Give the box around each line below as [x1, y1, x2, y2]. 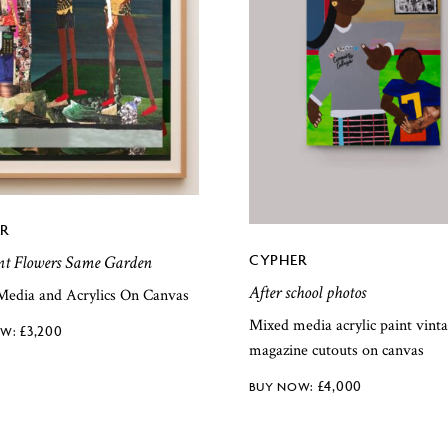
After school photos [248, 281, 366, 305]
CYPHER [248, 250, 307, 270]
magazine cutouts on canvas [248, 339, 424, 361]
